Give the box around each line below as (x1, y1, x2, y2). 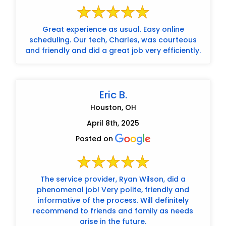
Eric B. (99, 87, 127, 102)
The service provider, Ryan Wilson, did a (40, 174, 186, 184)
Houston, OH (90, 102, 136, 112)
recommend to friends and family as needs (33, 205, 193, 216)
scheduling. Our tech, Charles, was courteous (29, 34, 197, 45)
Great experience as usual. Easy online (42, 24, 143, 34)
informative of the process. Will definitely (37, 195, 189, 205)
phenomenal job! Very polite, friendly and (37, 184, 189, 195)
